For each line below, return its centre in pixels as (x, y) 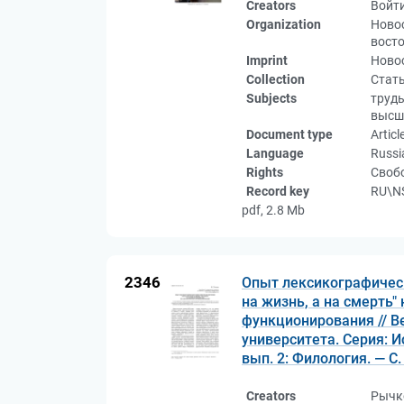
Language (275, 153)
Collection (275, 79)
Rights (265, 172)
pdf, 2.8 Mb (273, 210)
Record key (278, 191)
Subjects (271, 98)
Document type (289, 134)
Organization (284, 24)
